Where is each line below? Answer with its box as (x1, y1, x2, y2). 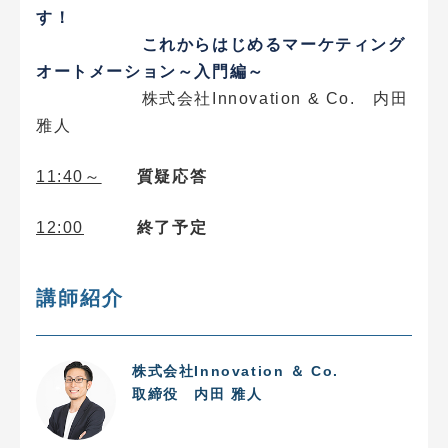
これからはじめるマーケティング (36, 33, 406, 54)
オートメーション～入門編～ (36, 60, 265, 81)
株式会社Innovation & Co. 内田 (36, 89, 409, 107)
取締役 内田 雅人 (132, 385, 263, 402)
